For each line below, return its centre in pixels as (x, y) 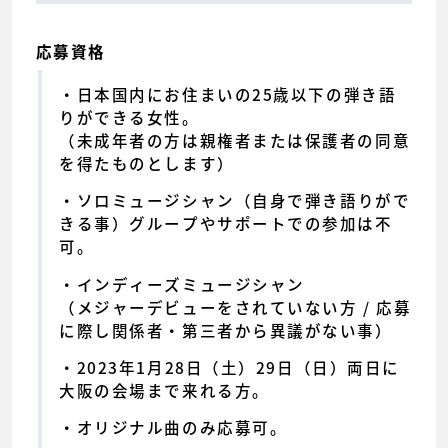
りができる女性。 (129, 117)
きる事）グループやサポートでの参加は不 (226, 224)
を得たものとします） (147, 163)
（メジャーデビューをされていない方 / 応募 (235, 307)
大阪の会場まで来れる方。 (164, 390)
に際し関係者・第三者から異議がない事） (226, 330)
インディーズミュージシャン (190, 284)
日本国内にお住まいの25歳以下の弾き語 (236, 94)
